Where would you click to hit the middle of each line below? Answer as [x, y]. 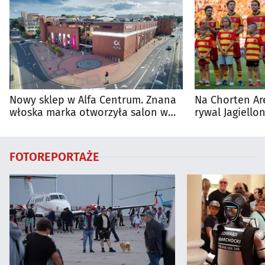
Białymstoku [39, 125]
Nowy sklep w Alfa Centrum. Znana [93, 100]
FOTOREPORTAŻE [54, 157]
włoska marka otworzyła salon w [89, 113]
